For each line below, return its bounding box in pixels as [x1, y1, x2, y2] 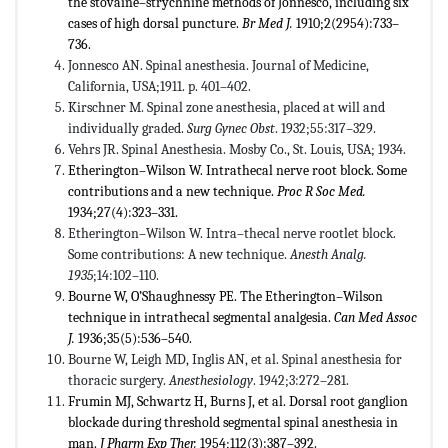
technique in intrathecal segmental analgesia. [68, 308, 334, 326]
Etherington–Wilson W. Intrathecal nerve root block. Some [68, 161, 407, 179]
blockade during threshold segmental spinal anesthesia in [68, 413, 398, 431]
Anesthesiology [169, 371, 253, 389]
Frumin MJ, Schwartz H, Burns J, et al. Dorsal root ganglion [68, 392, 408, 410]
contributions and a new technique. [68, 182, 277, 200]
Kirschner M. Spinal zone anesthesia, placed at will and [68, 98, 385, 116]
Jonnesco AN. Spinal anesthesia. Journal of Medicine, [68, 56, 369, 74]
